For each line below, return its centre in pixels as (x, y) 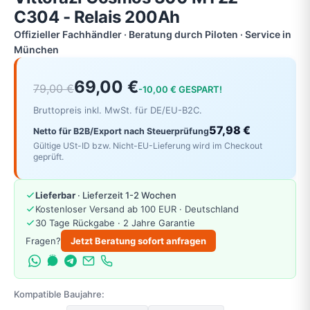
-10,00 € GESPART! (180, 89)
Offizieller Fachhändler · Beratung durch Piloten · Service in (153, 34)
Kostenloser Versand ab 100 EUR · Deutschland (137, 209)
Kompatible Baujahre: (59, 294)
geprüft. (48, 156)
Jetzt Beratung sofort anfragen (138, 240)
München (36, 49)
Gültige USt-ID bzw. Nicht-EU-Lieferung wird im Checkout (148, 145)
